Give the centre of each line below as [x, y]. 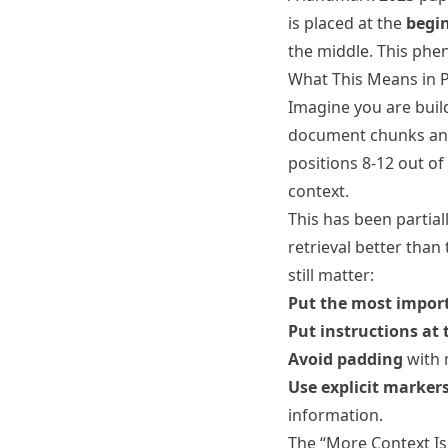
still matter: [331, 275]
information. [335, 415]
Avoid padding [345, 359]
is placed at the [347, 23]
